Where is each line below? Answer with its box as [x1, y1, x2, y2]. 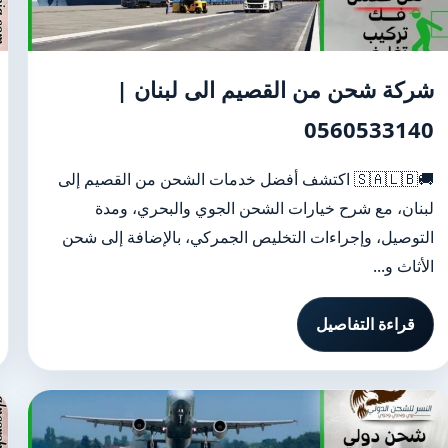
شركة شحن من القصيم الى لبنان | [115, 74, 434, 104]
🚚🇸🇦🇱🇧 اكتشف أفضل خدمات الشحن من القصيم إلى [57, 168, 354, 190]
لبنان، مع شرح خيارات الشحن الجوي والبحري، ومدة [94, 197, 434, 219]
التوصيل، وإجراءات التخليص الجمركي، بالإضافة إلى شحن [61, 226, 434, 248]
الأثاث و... [372, 255, 434, 277]
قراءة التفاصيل [315, 313, 415, 335]
